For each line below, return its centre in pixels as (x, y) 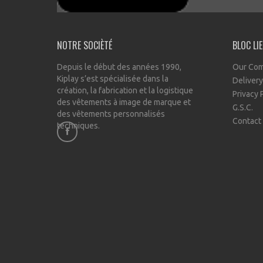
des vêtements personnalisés (111, 114)
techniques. (78, 126)
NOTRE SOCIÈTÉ (85, 45)
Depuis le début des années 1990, (119, 67)
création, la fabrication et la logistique (125, 90)
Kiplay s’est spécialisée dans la (113, 79)
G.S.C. (243, 107)
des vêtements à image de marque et (124, 102)
